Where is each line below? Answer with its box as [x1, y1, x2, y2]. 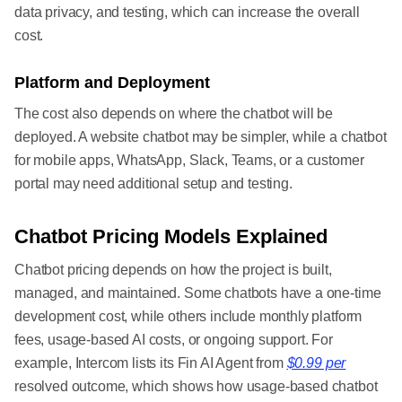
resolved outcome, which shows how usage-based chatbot [14, 379, 378, 395]
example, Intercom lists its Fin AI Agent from [14, 355, 287, 371]
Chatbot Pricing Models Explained [14, 225, 328, 249]
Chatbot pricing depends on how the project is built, [14, 262, 332, 278]
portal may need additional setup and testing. [14, 176, 293, 192]
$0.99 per [286, 355, 346, 371]
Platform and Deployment [14, 74, 210, 92]
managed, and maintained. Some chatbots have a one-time [14, 285, 381, 301]
